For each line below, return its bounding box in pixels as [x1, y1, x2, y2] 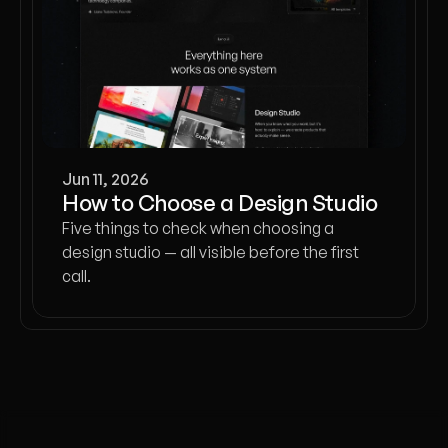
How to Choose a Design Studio [62, 189, 378, 216]
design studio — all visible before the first [62, 242, 359, 262]
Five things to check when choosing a [62, 218, 334, 238]
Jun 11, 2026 [62, 169, 149, 189]
